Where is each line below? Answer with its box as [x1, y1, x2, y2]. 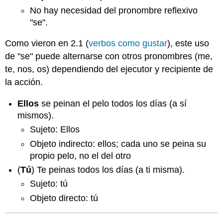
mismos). [17, 110, 54, 120]
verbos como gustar [89, 38, 168, 49]
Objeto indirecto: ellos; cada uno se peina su [29, 138, 206, 149]
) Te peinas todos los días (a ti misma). [31, 164, 185, 175]
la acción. [5, 77, 43, 88]
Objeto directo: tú [29, 193, 98, 203]
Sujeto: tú [29, 179, 68, 189]
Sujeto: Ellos [29, 124, 80, 135]
